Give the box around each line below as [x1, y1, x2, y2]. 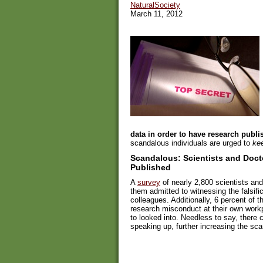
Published [130, 162, 171, 172]
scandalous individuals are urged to [130, 138, 252, 147]
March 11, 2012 [130, 9, 183, 19]
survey [137, 178, 160, 187]
